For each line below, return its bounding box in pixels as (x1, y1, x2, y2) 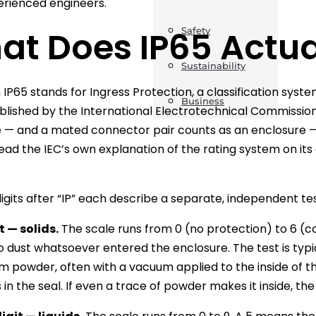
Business (181, 95, 224, 107)
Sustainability (181, 60, 245, 71)
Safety (181, 25, 210, 36)
